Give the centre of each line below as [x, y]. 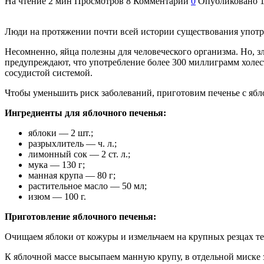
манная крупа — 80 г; [72, 175]
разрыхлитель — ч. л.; [72, 143]
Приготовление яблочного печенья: [80, 216]
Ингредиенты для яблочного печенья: [85, 113]
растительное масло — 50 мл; [88, 186]
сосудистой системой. [50, 72]
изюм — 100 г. [57, 196]
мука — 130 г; [57, 164]
